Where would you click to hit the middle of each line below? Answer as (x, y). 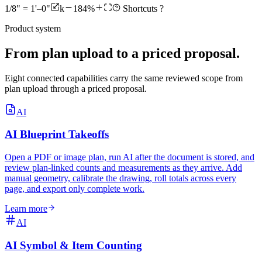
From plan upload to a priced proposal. (122, 53)
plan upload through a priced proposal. (76, 88)
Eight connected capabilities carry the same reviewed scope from (124, 78)
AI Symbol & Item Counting (73, 245)
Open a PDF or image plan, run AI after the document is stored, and (130, 157)
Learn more (26, 209)
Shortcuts (140, 8)
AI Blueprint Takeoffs (57, 135)
